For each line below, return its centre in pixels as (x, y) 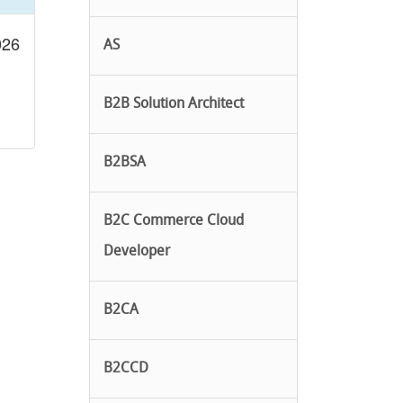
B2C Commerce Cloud (173, 222)
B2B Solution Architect (173, 105)
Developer (136, 252)
